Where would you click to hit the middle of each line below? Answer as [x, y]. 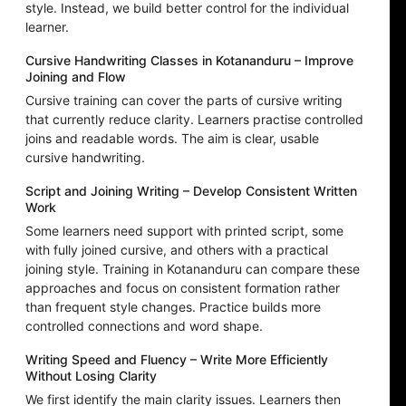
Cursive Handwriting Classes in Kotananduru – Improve [189, 61]
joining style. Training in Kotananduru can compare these [193, 269]
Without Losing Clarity [91, 376]
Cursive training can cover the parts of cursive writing [184, 101]
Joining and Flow [76, 77]
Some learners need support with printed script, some [184, 231]
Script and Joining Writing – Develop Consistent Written [191, 191]
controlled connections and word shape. [144, 326]
